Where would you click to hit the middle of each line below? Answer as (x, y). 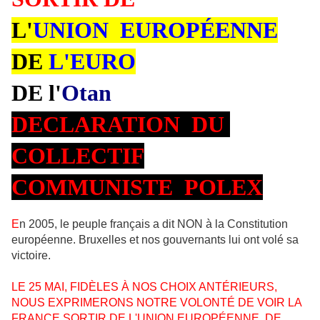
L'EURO (89, 62)
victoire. (31, 256)
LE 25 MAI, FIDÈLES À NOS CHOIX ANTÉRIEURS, (144, 287)
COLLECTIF (78, 156)
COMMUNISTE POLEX (137, 187)
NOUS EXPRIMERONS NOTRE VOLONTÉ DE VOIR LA (156, 303)
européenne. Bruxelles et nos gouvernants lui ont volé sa (155, 240)
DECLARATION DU (121, 125)
